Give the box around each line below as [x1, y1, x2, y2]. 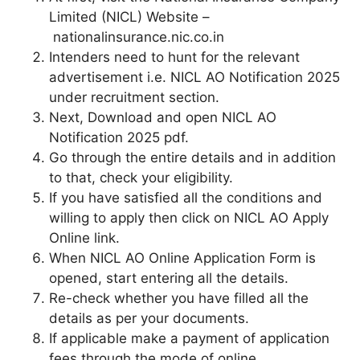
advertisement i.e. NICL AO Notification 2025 [49, 68, 340, 85]
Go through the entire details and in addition [49, 149, 336, 166]
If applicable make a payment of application [49, 329, 329, 346]
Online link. [49, 229, 120, 246]
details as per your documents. [49, 309, 249, 326]
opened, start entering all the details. [49, 269, 288, 286]
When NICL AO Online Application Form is [49, 249, 316, 266]
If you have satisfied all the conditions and [49, 189, 322, 206]
